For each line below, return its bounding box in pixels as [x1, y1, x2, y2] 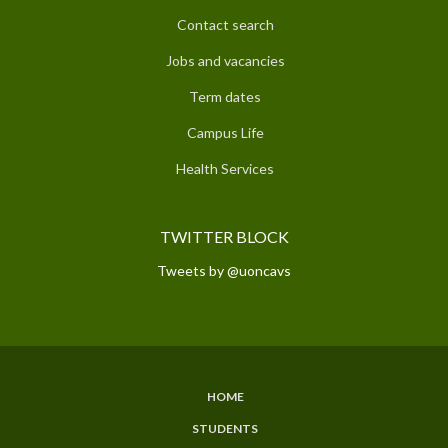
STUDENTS [192, 420, 258, 436]
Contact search [176, 15, 274, 33]
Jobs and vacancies [165, 51, 285, 69]
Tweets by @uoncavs [157, 261, 291, 279]
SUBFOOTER [15, 399, 179, 434]
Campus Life [186, 123, 264, 141]
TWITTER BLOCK [159, 226, 289, 246]
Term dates [189, 87, 261, 105]
